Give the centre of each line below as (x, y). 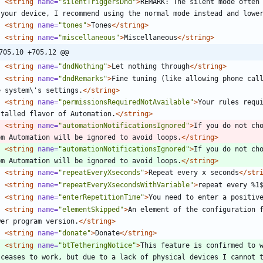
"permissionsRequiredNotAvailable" (126, 102)
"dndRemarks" (83, 78)
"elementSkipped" (91, 209)
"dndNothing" (83, 66)
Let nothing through (151, 66)
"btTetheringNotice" (97, 245)
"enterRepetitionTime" (101, 197)
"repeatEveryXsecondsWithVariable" (126, 185)
